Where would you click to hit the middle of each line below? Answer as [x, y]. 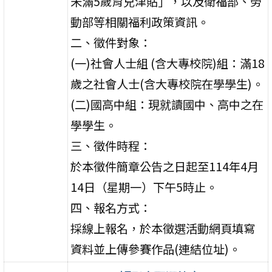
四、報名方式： [111, 207]
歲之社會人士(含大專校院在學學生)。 [167, 83]
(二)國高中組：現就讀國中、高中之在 [167, 104]
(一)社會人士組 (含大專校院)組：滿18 [168, 63]
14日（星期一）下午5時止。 [144, 187]
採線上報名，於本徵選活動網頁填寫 [163, 228]
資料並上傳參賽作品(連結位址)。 [156, 249]
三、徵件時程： [111, 145]
